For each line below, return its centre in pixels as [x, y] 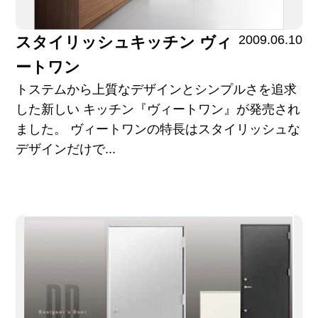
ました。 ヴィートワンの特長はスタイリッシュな [158, 130]
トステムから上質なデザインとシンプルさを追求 [156, 90]
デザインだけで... [65, 149]
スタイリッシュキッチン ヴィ [124, 43]
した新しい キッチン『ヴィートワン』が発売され [158, 110]
